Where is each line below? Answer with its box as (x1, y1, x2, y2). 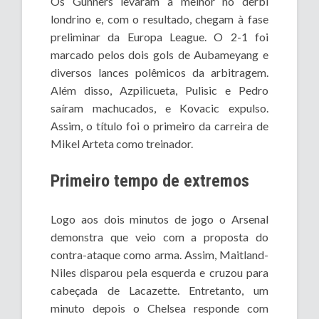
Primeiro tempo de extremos (51, 171, 250, 192)
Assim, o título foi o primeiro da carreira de (51, 119, 268, 133)
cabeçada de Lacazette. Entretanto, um (51, 283, 268, 298)
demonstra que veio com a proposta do (51, 230, 268, 244)
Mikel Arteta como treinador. (51, 137, 194, 151)
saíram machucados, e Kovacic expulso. (51, 101, 268, 115)
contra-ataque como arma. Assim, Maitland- (51, 248, 268, 262)
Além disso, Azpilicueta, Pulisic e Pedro (51, 83, 268, 98)
